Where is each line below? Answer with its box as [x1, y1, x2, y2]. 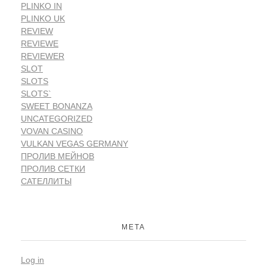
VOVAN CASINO [21, 126, 83, 136]
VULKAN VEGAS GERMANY [21, 139, 128, 149]
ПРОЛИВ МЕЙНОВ [21, 151, 94, 162]
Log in [21, 255, 44, 265]
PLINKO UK [21, 14, 65, 24]
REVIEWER [21, 51, 64, 61]
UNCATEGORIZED [21, 114, 92, 124]
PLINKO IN [21, 1, 62, 11]
